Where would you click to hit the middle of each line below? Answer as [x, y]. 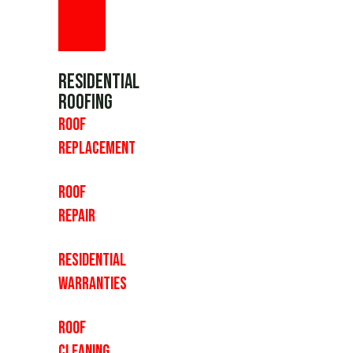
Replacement [97, 149]
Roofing [85, 103]
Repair [77, 217]
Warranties [93, 284]
